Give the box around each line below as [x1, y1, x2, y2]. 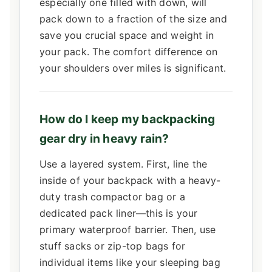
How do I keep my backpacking [39, 111, 216, 126]
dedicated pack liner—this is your [39, 206, 198, 219]
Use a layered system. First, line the [39, 157, 208, 170]
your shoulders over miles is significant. [39, 61, 226, 74]
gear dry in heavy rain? [39, 131, 169, 146]
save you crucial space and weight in [39, 29, 214, 41]
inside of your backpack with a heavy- [39, 174, 221, 186]
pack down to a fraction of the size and [39, 12, 227, 25]
